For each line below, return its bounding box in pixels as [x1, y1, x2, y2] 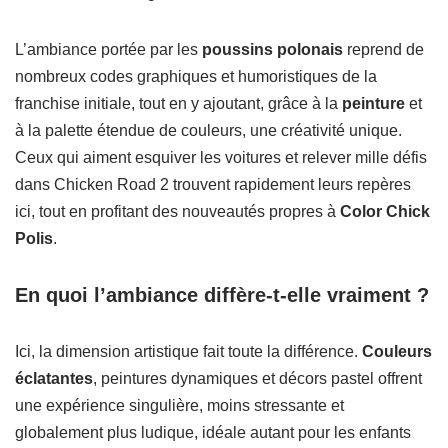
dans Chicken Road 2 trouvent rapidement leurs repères [15, 176, 411, 194]
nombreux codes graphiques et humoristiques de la [15, 68, 377, 86]
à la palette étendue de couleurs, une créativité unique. [15, 122, 402, 140]
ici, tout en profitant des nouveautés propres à [15, 203, 340, 221]
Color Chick [340, 203, 430, 221]
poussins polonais [202, 41, 343, 59]
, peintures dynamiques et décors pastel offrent [93, 370, 422, 388]
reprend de [343, 41, 424, 59]
